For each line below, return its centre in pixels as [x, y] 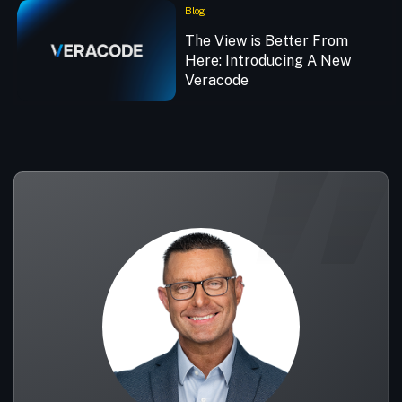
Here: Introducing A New [267, 60]
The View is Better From [266, 40]
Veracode [216, 80]
